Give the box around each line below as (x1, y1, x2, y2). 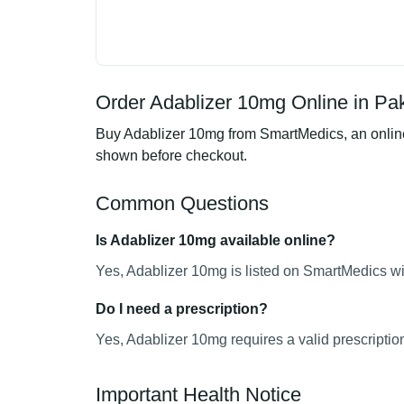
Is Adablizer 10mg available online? (96, 233, 335, 248)
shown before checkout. (96, 148, 247, 163)
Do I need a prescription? (96, 301, 268, 317)
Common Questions (96, 192, 269, 215)
